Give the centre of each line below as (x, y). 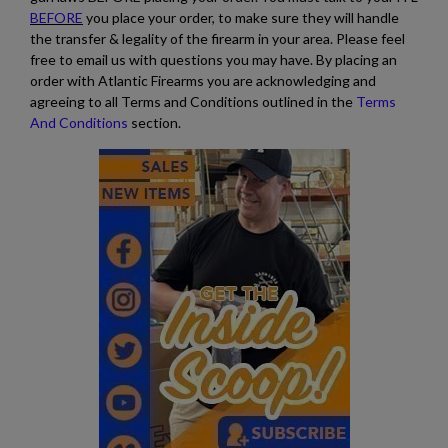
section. (154, 122)
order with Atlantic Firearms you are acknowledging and (203, 80)
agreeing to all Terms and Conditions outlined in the (193, 101)
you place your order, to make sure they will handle (241, 17)
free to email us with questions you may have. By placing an (213, 59)
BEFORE (56, 17)
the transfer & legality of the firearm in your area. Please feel (217, 38)
